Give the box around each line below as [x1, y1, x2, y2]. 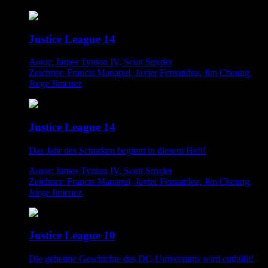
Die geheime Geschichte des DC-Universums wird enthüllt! [29, 254, 254, 264]
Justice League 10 [29, 229, 115, 242]
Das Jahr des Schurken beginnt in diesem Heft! [29, 145, 206, 156]
